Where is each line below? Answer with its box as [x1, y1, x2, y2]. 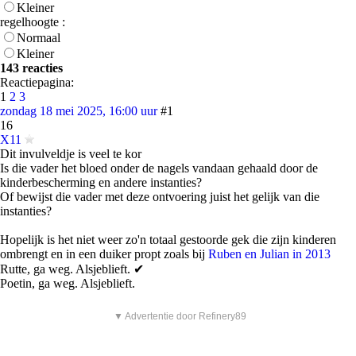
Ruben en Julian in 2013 [208, 247, 331, 261]
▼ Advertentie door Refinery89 [114, 311, 246, 322]
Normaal [17, 31, 60, 44]
